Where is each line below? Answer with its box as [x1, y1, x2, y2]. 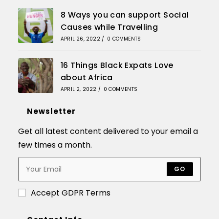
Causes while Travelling [60, 21, 158, 33]
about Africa [60, 71, 113, 83]
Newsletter [27, 106, 76, 117]
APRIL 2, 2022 [60, 85, 97, 93]
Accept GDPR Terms [31, 187, 111, 199]
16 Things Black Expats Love [60, 59, 174, 71]
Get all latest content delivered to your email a [18, 126, 198, 137]
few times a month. [18, 139, 92, 151]
